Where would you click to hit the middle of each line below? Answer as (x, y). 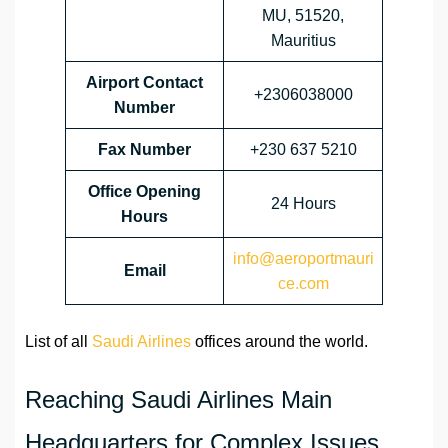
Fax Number (144, 150)
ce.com (303, 284)
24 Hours (303, 204)
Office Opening (144, 192)
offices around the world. (279, 342)
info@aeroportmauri (303, 259)
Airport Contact (144, 83)
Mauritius (303, 41)
